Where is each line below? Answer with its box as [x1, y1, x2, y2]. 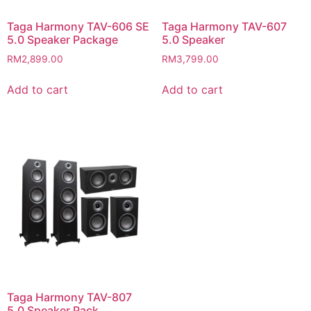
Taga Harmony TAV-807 [7, 289, 132, 304]
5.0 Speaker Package [7, 32, 118, 47]
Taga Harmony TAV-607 [161, 19, 287, 33]
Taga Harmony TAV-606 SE [7, 19, 149, 33]
